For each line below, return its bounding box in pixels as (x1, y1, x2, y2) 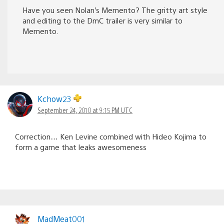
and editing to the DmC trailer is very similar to (22, 15, 182, 25)
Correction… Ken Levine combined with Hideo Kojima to (15, 131, 206, 141)
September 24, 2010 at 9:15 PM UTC (37, 105, 132, 114)
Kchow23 (37, 93, 73, 104)
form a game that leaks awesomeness (15, 141, 146, 151)
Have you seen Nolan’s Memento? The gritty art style (22, 4, 207, 14)
